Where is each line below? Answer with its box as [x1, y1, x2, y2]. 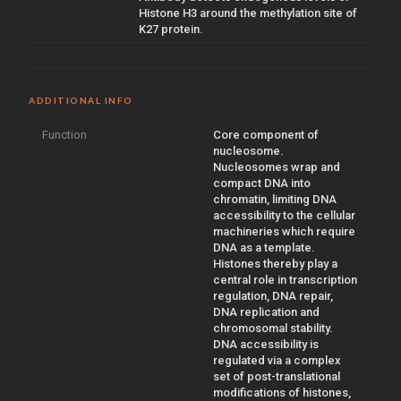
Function [42, 127, 87, 141]
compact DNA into [213, 175, 311, 190]
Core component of [213, 127, 319, 141]
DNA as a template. [213, 240, 315, 254]
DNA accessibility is [213, 337, 319, 351]
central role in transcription [213, 272, 357, 286]
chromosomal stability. [213, 320, 333, 335]
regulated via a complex [213, 353, 341, 367]
